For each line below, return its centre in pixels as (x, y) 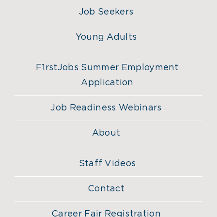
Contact (106, 189)
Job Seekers (106, 12)
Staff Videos (107, 163)
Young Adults (106, 37)
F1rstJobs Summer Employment (107, 68)
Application (107, 83)
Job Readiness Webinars (106, 108)
